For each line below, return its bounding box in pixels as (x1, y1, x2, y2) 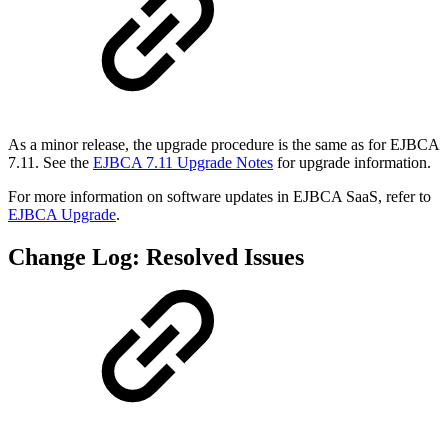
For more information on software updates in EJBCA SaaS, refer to (8, 188, 431, 206)
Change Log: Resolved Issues (8, 244, 304, 271)
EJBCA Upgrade (8, 206, 116, 224)
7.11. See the (8, 154, 89, 172)
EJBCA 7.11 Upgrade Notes (93, 154, 273, 172)
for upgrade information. (277, 154, 431, 172)
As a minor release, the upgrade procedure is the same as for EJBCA (8, 136, 439, 154)
